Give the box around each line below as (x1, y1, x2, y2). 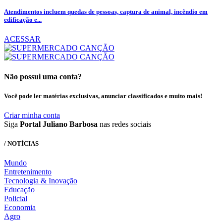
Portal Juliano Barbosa (20, 119, 98, 128)
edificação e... (4, 16, 42, 24)
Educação (4, 185, 35, 194)
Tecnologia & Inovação (4, 176, 77, 185)
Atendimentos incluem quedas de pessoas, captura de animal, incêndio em (4, 8, 208, 16)
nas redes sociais (98, 119, 151, 128)
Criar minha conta (4, 111, 60, 119)
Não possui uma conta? (4, 72, 82, 81)
